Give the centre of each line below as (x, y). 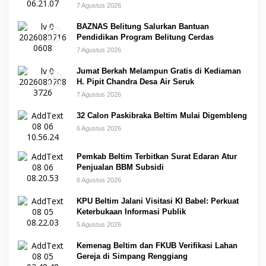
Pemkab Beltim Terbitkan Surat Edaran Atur (157, 157)
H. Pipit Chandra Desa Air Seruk (135, 82)
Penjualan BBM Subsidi (120, 167)
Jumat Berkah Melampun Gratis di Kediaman (159, 71)
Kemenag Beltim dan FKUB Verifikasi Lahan (157, 246)
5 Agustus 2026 (99, 225)
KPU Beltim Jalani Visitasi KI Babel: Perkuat (158, 201)
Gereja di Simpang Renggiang (132, 256)
